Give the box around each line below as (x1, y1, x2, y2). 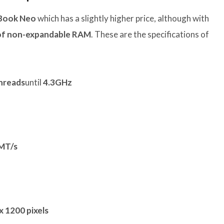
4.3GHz (43, 77, 72, 88)
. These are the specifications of (91, 29, 209, 40)
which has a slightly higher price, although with (36, 13, 209, 24)
